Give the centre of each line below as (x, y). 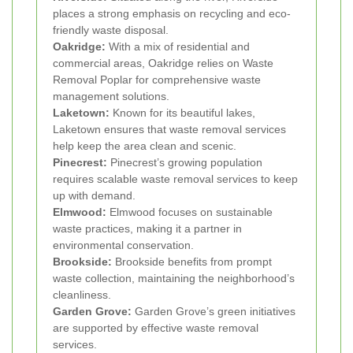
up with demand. (94, 195)
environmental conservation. (123, 245)
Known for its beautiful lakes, (182, 112)
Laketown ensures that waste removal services (169, 129)
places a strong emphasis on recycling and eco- (172, 13)
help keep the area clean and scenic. (145, 145)
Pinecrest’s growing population (185, 162)
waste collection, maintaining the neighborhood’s (174, 278)
